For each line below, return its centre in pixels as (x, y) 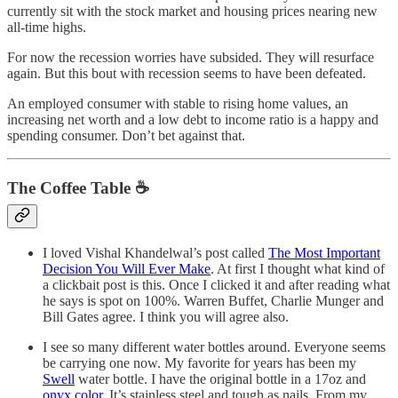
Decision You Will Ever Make (127, 268)
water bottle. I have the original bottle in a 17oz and (220, 378)
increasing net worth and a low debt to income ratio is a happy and (193, 119)
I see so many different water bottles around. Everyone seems (214, 346)
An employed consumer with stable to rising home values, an (178, 103)
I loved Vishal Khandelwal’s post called (155, 252)
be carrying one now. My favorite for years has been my (199, 362)
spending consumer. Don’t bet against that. (126, 135)
